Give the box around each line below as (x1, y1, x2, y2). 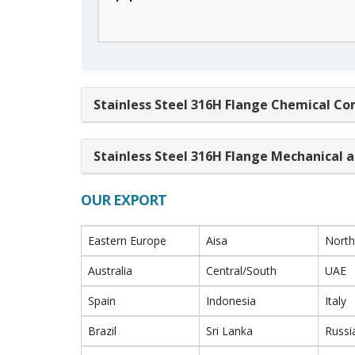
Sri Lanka (206, 323, 253, 338)
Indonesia (206, 293, 256, 308)
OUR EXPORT (81, 190, 166, 209)
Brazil (88, 323, 116, 338)
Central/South (206, 263, 277, 278)
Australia (88, 263, 132, 278)
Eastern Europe (88, 233, 166, 248)
